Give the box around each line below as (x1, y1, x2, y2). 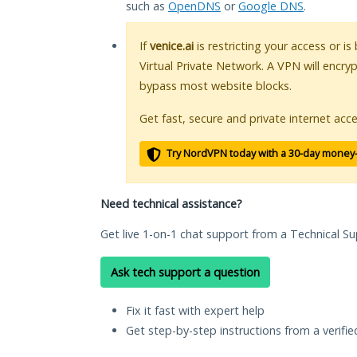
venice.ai (150, 38, 194, 54)
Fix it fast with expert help (126, 303, 265, 319)
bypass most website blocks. (139, 78, 292, 94)
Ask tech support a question (111, 265, 260, 280)
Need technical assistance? (100, 196, 242, 212)
